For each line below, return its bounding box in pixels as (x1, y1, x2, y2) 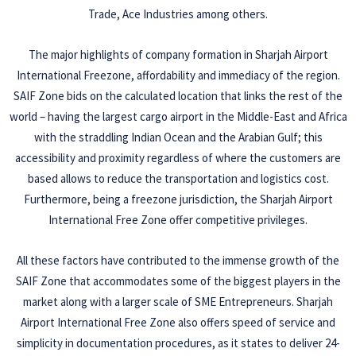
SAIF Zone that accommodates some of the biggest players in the (15, 273, 341, 289)
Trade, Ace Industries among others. (88, 6, 268, 22)
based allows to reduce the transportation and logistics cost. (27, 171, 329, 187)
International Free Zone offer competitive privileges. (48, 212, 308, 228)
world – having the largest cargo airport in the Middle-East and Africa (9, 109, 347, 125)
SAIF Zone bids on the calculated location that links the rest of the (14, 88, 342, 104)
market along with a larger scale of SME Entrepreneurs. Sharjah (23, 294, 333, 310)
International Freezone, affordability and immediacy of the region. (16, 68, 340, 83)
